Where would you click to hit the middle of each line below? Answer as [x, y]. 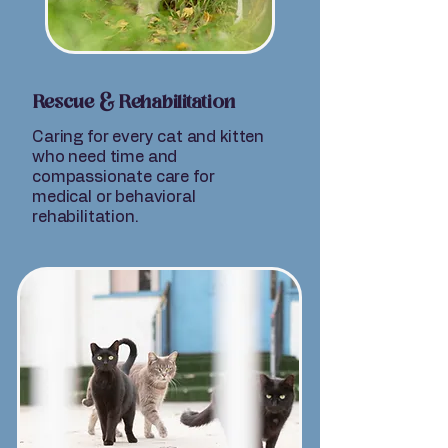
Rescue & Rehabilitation [134, 103]
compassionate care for [123, 177]
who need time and [105, 157]
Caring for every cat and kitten [148, 137]
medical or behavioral [114, 197]
